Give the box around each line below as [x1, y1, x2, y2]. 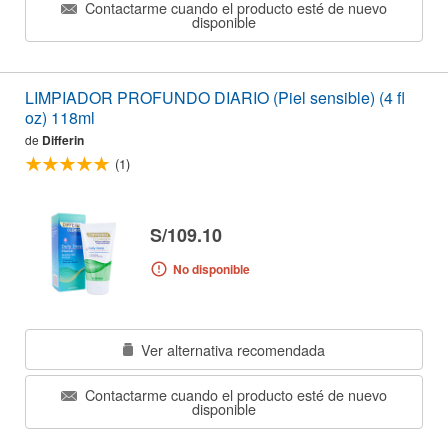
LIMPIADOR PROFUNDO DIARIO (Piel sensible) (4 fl [25, 86, 405, 110]
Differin [42, 131, 84, 150]
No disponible [172, 259, 250, 278]
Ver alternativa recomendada [137, 338, 325, 360]
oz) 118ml [25, 106, 95, 130]
